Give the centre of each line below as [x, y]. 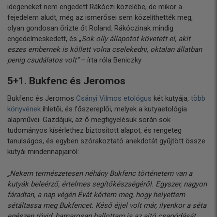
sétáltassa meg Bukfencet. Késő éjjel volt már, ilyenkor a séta [107, 205]
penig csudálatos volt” [43, 60]
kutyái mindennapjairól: [43, 152]
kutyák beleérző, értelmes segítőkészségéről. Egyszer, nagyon [107, 184]
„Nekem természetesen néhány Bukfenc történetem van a [100, 173]
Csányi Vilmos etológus [114, 99]
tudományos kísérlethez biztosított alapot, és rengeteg [94, 131]
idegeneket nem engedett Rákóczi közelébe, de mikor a [95, 7]
